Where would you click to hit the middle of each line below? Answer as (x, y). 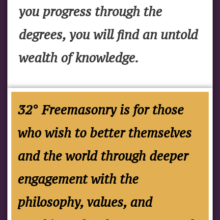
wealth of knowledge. (80, 58)
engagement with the (78, 179)
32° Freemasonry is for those (101, 110)
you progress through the (90, 12)
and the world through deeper (103, 156)
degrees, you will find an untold (108, 35)
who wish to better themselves (105, 133)
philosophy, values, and (85, 202)
